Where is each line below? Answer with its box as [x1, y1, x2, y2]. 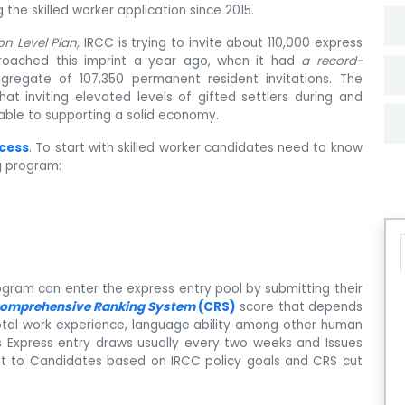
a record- [301, 52, 363, 71]
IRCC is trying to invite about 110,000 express [84, 34, 363, 52]
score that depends [236, 298, 363, 316]
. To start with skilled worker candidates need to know [29, 139, 363, 157]
